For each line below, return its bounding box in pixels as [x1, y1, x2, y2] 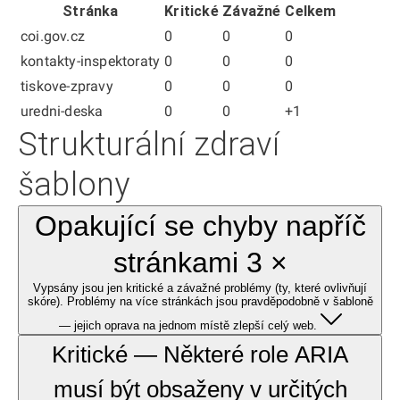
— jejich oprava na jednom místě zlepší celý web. [58, 319, 317, 332]
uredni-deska [21, 103, 104, 120]
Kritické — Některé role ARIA [52, 341, 348, 368]
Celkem [285, 3, 337, 20]
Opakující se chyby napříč [34, 210, 366, 242]
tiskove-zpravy [21, 78, 113, 95]
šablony [18, 166, 130, 204]
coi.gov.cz [21, 28, 85, 45]
